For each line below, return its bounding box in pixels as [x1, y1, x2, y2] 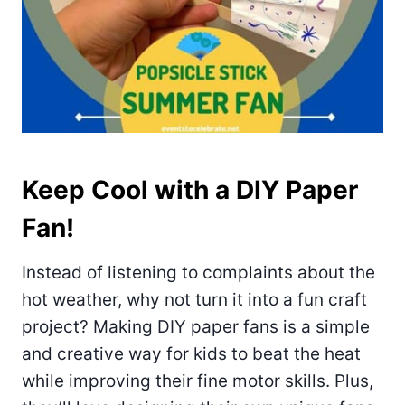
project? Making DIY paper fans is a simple [22, 316, 370, 337]
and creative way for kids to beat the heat [22, 343, 361, 364]
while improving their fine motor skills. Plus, [22, 370, 373, 391]
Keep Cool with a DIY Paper [22, 174, 358, 205]
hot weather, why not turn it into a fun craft [22, 288, 367, 310]
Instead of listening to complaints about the [22, 261, 375, 283]
